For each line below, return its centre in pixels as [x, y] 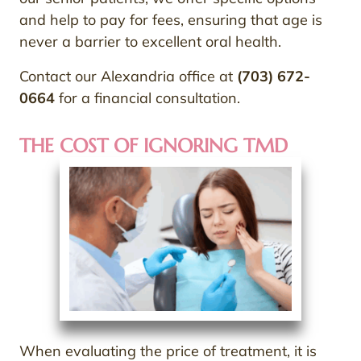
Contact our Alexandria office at [128, 76]
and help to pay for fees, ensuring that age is [171, 19]
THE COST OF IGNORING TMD [154, 145]
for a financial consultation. [147, 98]
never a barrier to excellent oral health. [150, 41]
